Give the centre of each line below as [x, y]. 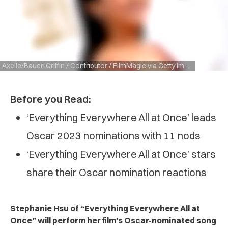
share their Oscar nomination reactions [117, 172]
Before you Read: [51, 99]
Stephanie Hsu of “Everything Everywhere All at [105, 208]
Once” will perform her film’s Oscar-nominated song [113, 220]
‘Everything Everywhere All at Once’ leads [121, 117]
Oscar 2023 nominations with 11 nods [113, 135]
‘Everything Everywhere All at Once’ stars [121, 154]
